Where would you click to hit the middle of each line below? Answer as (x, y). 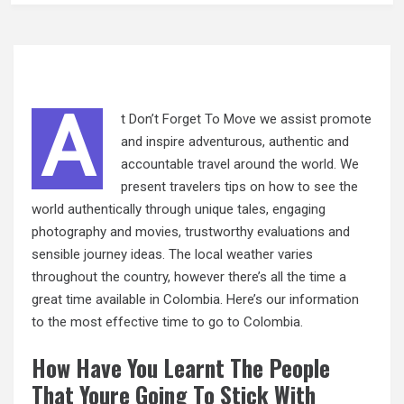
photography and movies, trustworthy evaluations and (191, 232)
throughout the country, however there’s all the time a (189, 277)
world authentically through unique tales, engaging (179, 210)
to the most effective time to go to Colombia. (167, 322)
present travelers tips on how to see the (239, 187)
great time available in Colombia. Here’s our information (195, 300)
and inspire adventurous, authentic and (235, 142)
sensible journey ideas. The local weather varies (172, 255)
